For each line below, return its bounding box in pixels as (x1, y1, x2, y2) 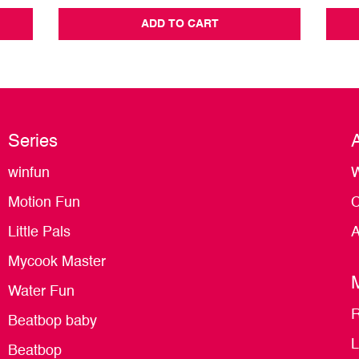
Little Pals (8, 225, 71, 240)
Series (8, 133, 58, 151)
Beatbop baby (8, 314, 97, 329)
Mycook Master (8, 255, 106, 270)
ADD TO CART (140, 18, 219, 30)
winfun (8, 166, 50, 181)
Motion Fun (8, 196, 80, 211)
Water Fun (8, 284, 75, 300)
